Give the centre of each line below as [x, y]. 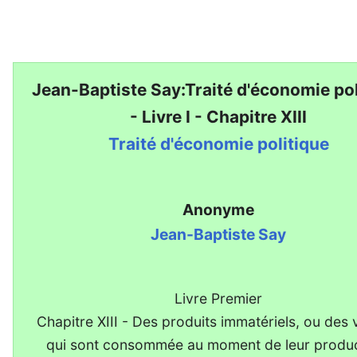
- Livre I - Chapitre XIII [219, 117]
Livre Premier [219, 299]
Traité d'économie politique [218, 144]
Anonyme [219, 210]
